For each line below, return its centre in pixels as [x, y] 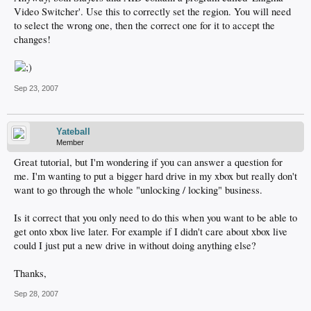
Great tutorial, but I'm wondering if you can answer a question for [148, 162]
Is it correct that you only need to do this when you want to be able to [155, 218]
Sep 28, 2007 [36, 294]
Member [70, 142]
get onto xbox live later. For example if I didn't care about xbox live [151, 232]
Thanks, [30, 273]
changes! [32, 39]
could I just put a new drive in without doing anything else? [135, 245]
